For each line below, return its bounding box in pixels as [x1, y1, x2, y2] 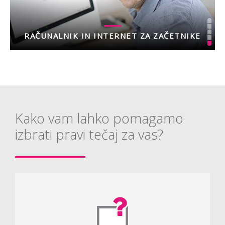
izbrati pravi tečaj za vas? [15, 125, 163, 144]
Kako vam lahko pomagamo [15, 109, 183, 128]
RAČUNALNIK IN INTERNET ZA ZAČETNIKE [24, 31, 201, 41]
